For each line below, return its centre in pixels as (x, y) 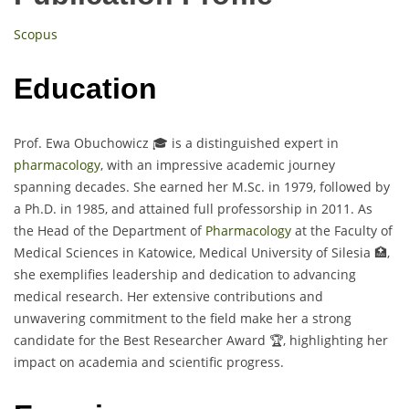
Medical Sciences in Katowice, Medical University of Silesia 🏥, (202, 252)
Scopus (36, 35)
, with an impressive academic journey (218, 164)
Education (85, 89)
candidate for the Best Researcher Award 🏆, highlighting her (201, 340)
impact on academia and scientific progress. (149, 362)
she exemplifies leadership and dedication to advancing (185, 274)
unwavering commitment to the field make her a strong (183, 318)
